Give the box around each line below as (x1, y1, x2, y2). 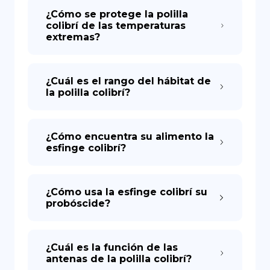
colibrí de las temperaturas (46, 20, 186, 31)
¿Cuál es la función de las (46, 242, 178, 253)
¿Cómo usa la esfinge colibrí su (46, 186, 207, 198)
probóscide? (46, 198, 110, 209)
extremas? (46, 31, 100, 43)
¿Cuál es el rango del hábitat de (46, 75, 211, 87)
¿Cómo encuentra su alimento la (46, 131, 214, 142)
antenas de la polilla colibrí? (46, 253, 192, 265)
